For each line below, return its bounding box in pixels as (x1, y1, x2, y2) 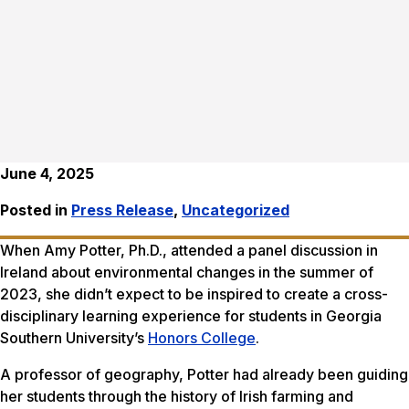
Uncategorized (182, 201, 289, 220)
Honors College (148, 329, 256, 348)
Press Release (71, 201, 173, 220)
